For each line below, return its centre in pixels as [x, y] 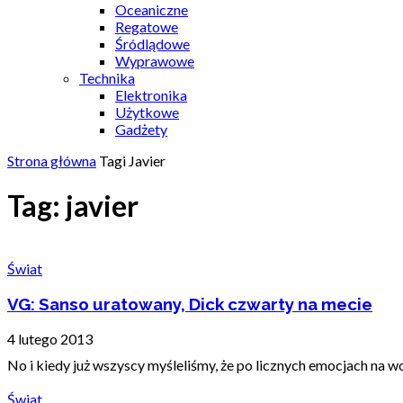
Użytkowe [147, 112]
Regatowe [147, 27]
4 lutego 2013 [50, 339]
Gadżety [141, 129]
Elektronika [151, 95]
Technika [107, 78]
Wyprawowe [155, 61]
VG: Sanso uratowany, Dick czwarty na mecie [190, 304]
